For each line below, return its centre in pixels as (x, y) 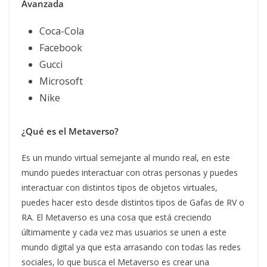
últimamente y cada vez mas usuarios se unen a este (124, 232)
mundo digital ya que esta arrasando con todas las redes (131, 247)
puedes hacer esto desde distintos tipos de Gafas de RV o (133, 203)
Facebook (61, 48)
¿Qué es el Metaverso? (70, 131)
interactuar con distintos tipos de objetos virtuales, (119, 188)
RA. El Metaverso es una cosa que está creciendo (117, 218)
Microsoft (61, 81)
